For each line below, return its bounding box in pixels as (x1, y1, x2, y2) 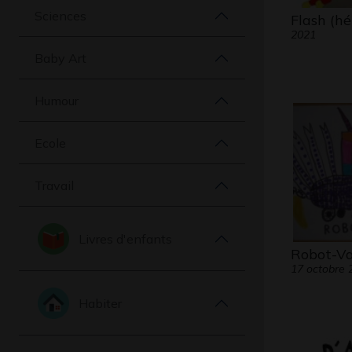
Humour (35, 92, 79, 108)
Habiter (79, 295, 122, 311)
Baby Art (35, 49, 86, 66)
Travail (35, 177, 74, 193)
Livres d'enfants (79, 230, 172, 247)
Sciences (35, 7, 86, 24)
